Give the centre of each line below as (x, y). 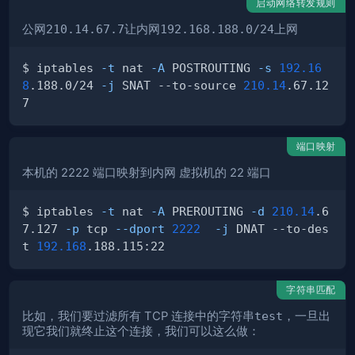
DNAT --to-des (279, 229)
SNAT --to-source (179, 86)
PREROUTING (208, 212)
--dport (140, 229)
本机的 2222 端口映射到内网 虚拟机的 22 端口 (147, 173)
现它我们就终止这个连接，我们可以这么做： (141, 332)
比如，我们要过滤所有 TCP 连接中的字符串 (138, 317)
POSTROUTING (211, 68)
